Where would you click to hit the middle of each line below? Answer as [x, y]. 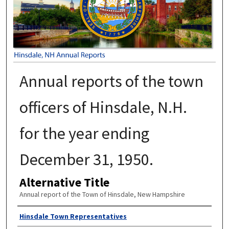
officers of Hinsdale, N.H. [103, 108]
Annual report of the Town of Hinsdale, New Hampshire [102, 194]
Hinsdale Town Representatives [73, 216]
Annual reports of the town [111, 82]
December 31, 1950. [86, 160]
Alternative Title [64, 182]
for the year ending [84, 134]
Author [35, 216]
